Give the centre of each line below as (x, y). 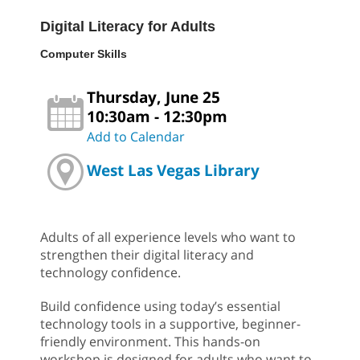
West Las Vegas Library (173, 170)
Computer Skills (84, 55)
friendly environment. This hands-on (150, 342)
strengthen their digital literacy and (147, 255)
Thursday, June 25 (153, 97)
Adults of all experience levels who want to (168, 237)
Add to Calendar (136, 137)
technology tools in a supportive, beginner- (170, 324)
